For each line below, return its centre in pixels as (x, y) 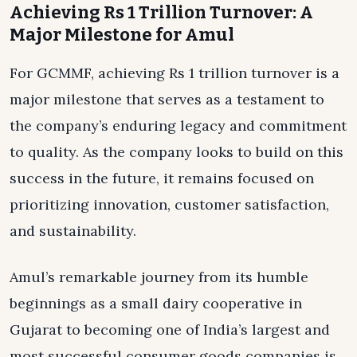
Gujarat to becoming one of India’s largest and (170, 330)
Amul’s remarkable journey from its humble (159, 277)
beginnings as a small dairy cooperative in (156, 304)
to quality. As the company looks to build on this (177, 152)
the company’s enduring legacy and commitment (178, 126)
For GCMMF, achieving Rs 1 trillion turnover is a (175, 73)
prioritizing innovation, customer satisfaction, (169, 205)
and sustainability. (73, 231)
